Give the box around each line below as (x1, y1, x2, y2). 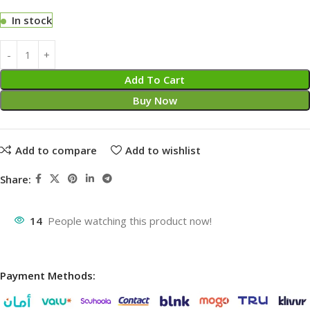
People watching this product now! (48, 214, 212, 228)
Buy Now (132, 93, 177, 108)
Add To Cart (125, 73, 185, 87)
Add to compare (15, 143, 97, 157)
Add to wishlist (125, 143, 201, 157)
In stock (12, 13, 52, 28)
